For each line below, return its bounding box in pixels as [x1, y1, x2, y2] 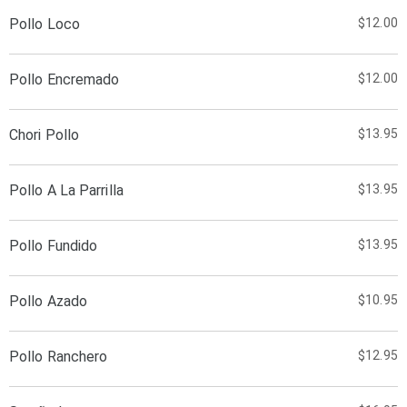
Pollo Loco [9, 15, 80, 33]
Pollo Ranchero [9, 348, 108, 365]
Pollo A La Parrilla [9, 182, 124, 199]
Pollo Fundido [9, 237, 98, 254]
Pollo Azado [9, 293, 88, 310]
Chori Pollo [9, 126, 80, 144]
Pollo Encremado [9, 71, 120, 88]
